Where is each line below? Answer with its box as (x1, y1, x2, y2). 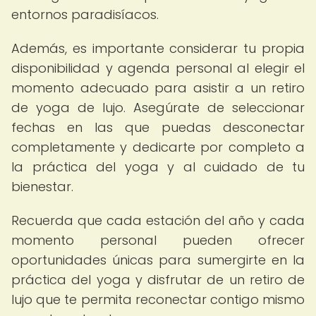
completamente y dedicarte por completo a (11, 138, 305, 156)
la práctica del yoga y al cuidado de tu (11, 158, 305, 176)
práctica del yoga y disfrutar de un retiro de (11, 271, 305, 288)
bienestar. (11, 178, 73, 195)
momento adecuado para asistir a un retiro (11, 79, 305, 97)
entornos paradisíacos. (11, 6, 159, 23)
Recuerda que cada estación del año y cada (11, 212, 305, 229)
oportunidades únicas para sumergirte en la (11, 251, 305, 269)
